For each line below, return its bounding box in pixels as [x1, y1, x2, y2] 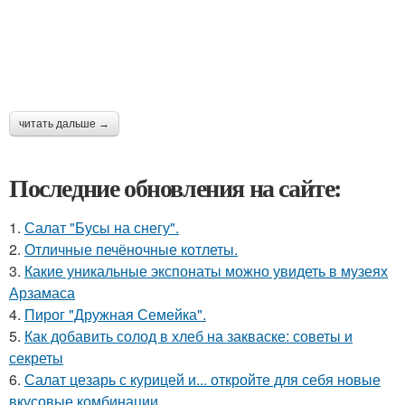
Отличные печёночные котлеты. [24, 238, 238, 259]
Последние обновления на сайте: [9, 168, 342, 206]
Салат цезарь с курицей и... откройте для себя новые [24, 368, 381, 390]
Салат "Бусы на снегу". [24, 216, 179, 238]
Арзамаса [9, 281, 75, 303]
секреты [9, 346, 63, 368]
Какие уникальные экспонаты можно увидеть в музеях [24, 259, 388, 281]
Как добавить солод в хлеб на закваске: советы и [24, 325, 353, 346]
